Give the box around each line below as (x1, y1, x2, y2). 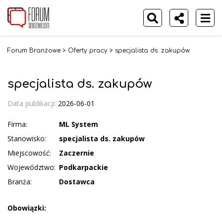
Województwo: (7, 162, 55, 172)
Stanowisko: (7, 133, 46, 143)
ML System (59, 119, 98, 129)
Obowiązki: (7, 203, 46, 213)
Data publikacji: (7, 98, 58, 108)
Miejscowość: (7, 148, 51, 158)
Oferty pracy (68, 47, 108, 54)
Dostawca (59, 176, 95, 186)
